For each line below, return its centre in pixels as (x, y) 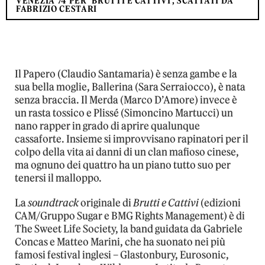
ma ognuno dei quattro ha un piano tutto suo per (123, 165)
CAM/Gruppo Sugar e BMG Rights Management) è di (130, 216)
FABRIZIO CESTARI (57, 9)
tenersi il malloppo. (58, 178)
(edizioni (220, 203)
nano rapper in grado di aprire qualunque (107, 126)
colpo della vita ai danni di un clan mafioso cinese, (127, 152)
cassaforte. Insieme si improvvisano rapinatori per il (132, 139)
